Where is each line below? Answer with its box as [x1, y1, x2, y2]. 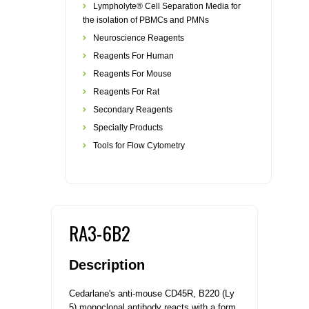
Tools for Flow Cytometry [93, 141, 185, 150]
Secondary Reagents [93, 105, 172, 114]
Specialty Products [93, 123, 163, 132]
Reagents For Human [93, 51, 174, 61]
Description [69, 257, 145, 272]
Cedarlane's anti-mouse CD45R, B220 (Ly [69, 288, 235, 299]
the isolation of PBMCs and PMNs [83, 15, 209, 25]
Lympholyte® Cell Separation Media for [93, 1, 241, 11]
